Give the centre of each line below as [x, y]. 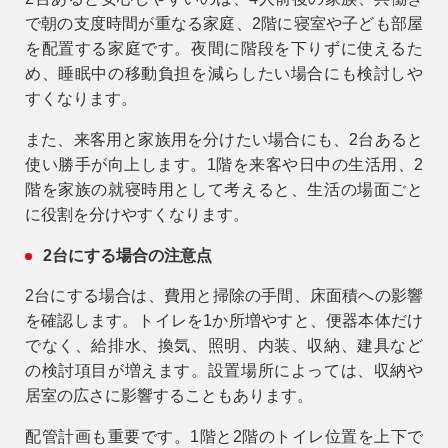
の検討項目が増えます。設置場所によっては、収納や [224, 370]
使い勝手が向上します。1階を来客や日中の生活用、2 [224, 164]
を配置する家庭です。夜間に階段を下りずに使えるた [224, 48]
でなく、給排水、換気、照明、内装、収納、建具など [224, 345]
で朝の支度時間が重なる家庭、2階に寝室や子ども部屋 [224, 23]
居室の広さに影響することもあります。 [169, 395]
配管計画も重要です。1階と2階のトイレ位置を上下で [224, 436]
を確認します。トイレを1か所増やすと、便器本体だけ [224, 320]
